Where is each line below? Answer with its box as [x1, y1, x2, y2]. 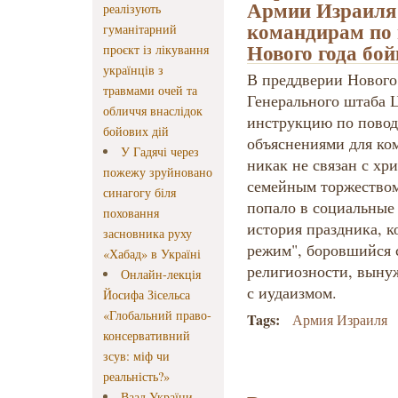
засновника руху [103, 225, 192, 243]
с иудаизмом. [246, 282, 342, 304]
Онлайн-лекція [121, 266, 202, 283]
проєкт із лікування [103, 41, 209, 59]
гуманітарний [103, 20, 177, 38]
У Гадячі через [121, 143, 200, 161]
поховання [103, 204, 159, 222]
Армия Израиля [292, 310, 388, 330]
